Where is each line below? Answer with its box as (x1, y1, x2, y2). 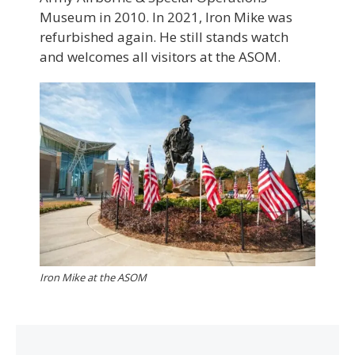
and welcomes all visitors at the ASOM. (40, 47, 281, 66)
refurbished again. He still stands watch (40, 27, 288, 46)
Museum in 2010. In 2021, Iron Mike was (40, 7, 292, 26)
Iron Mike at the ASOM (40, 269, 147, 284)
